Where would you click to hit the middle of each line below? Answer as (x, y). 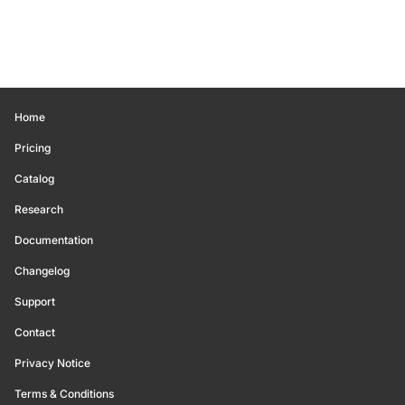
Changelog (42, 271)
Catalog (34, 179)
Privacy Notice (52, 363)
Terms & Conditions (64, 394)
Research (39, 209)
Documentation (54, 240)
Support (35, 301)
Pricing (33, 148)
